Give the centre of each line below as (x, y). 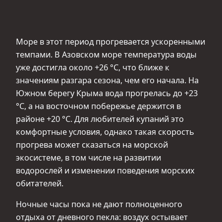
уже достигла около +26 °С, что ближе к (93, 67)
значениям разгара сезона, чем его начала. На (107, 80)
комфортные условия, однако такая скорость (105, 132)
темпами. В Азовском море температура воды (106, 54)
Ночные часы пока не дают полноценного (99, 204)
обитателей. (40, 183)
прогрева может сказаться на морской (92, 144)
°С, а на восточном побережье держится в (98, 106)
